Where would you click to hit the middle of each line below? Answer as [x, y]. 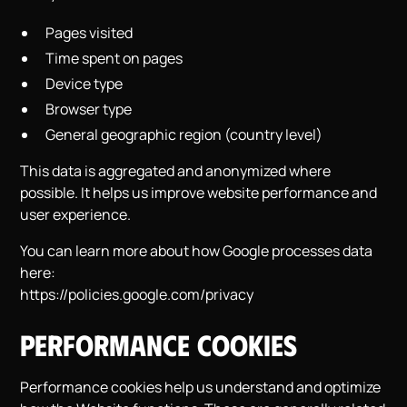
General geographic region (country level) [184, 134]
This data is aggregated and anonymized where [176, 171]
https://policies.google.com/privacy [137, 294]
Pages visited [89, 33]
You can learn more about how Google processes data [197, 251]
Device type [84, 84]
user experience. [76, 214]
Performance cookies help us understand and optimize [201, 387]
